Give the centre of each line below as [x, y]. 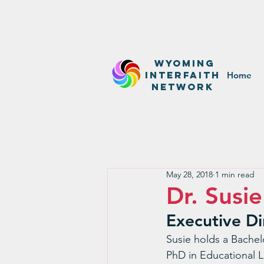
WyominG [182, 63]
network [182, 87]
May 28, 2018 [189, 174]
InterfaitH [182, 75]
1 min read [235, 174]
